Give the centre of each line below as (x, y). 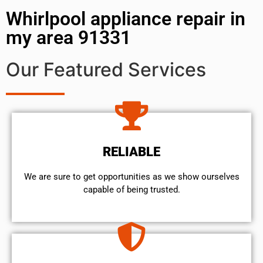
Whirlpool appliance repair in (126, 18)
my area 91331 (68, 37)
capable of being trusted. (131, 189)
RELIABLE (131, 151)
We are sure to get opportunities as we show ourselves (131, 176)
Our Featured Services (106, 69)
